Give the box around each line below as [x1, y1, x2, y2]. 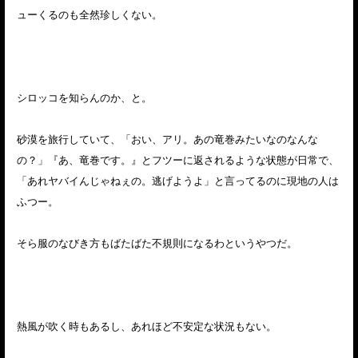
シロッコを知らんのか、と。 [17, 90, 152, 105]
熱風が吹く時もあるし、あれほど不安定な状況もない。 [17, 319, 276, 334]
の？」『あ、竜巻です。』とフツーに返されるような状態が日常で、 [17, 153, 339, 168]
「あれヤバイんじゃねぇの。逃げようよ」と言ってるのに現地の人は [17, 173, 339, 189]
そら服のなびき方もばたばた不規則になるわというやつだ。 [17, 236, 297, 251]
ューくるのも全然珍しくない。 [17, 7, 162, 22]
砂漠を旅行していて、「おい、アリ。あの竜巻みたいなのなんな [17, 132, 318, 147]
